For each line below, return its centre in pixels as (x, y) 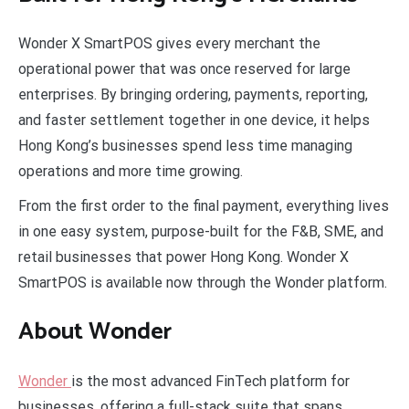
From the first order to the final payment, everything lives (204, 206)
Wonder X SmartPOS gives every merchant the (169, 44)
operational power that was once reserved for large (184, 69)
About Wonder (95, 332)
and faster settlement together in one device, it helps (194, 121)
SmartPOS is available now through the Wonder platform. (203, 283)
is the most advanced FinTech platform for (210, 381)
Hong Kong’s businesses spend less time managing (185, 146)
